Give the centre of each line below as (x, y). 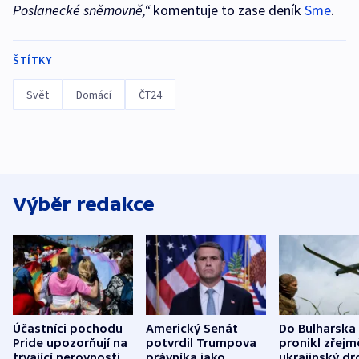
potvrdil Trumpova (201, 343)
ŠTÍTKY (32, 61)
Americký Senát (192, 328)
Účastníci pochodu (68, 328)
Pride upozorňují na (70, 343)
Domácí (94, 95)
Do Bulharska (317, 328)
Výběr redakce (84, 204)
